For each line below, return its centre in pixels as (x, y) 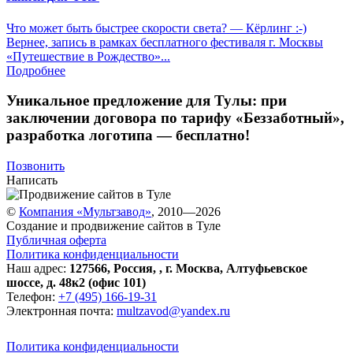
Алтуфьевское (267, 269)
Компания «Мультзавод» (85, 212)
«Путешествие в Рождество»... (88, 56)
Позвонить (35, 166)
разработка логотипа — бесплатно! (128, 136)
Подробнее (36, 70)
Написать (32, 180)
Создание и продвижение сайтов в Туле (113, 226)
